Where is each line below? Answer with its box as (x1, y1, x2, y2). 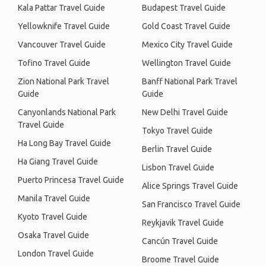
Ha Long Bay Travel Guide (18, 138, 111, 148)
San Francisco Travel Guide (142, 199, 240, 209)
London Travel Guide (18, 249, 94, 258)
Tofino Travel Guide (18, 58, 90, 68)
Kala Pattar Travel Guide (18, 3, 105, 12)
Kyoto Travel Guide (18, 212, 87, 221)
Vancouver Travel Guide (18, 40, 106, 49)
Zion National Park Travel (18, 77, 109, 86)
